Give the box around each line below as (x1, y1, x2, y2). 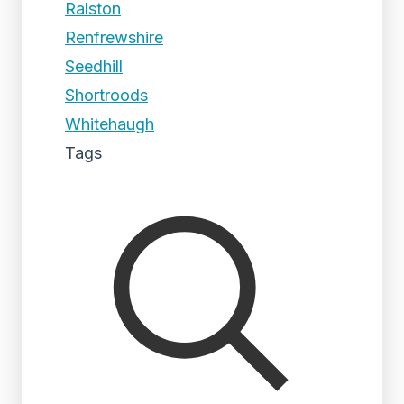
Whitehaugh (65, 115, 154, 133)
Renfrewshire (65, 28, 163, 47)
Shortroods (65, 86, 148, 105)
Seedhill (65, 57, 123, 76)
